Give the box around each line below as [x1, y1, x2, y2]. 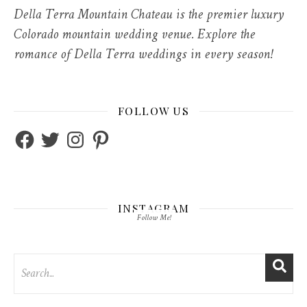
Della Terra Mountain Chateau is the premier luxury [14, 1, 284, 29]
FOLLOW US [117, 103, 190, 118]
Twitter [38, 121, 77, 149]
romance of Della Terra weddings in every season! [14, 41, 272, 69]
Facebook [13, 121, 60, 149]
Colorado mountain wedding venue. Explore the [14, 21, 255, 49]
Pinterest [89, 121, 134, 149]
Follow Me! [136, 210, 171, 226]
